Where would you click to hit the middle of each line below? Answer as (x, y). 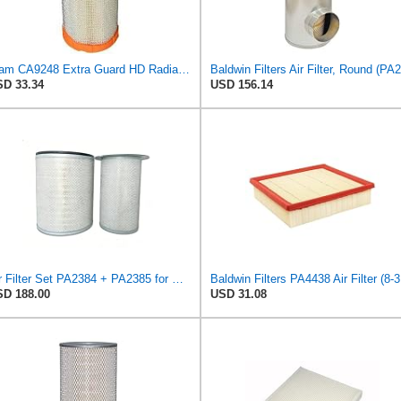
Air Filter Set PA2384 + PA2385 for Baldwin (178, 278)
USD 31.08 (239, 294)
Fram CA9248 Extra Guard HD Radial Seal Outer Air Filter (184, 69)
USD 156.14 (242, 84)
